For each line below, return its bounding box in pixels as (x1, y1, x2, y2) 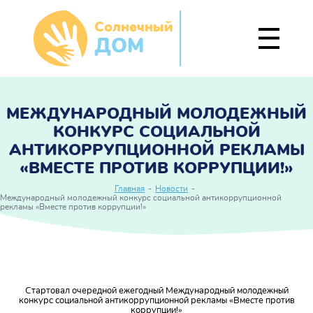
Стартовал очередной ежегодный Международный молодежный (24, 286, 289, 296)
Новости (155, 185, 188, 193)
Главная (115, 185, 145, 193)
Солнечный (94, 20, 173, 34)
